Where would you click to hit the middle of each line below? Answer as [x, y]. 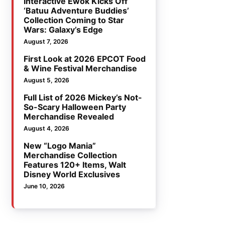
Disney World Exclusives [72, 175]
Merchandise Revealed [69, 117]
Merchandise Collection [71, 155]
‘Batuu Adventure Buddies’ [77, 11]
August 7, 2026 [46, 42]
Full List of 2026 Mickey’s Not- [83, 98]
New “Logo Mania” [60, 146]
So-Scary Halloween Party [75, 107]
